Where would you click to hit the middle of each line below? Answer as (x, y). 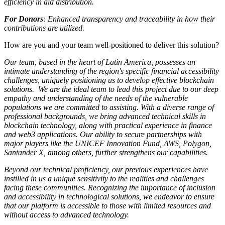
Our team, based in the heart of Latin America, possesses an (100, 62)
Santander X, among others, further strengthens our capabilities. (106, 152)
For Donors (24, 19)
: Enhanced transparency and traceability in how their (129, 19)
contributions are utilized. (44, 28)
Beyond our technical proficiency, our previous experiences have (106, 169)
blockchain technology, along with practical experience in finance (108, 125)
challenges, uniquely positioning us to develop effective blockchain (109, 80)
